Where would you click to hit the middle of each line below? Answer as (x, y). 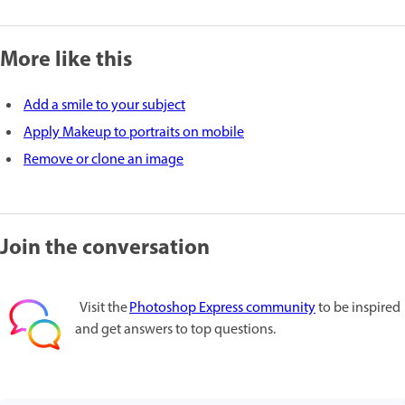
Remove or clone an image (104, 160)
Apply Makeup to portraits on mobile (134, 132)
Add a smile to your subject (104, 105)
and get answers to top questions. (175, 330)
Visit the (102, 308)
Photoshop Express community (222, 308)
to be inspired (358, 308)
